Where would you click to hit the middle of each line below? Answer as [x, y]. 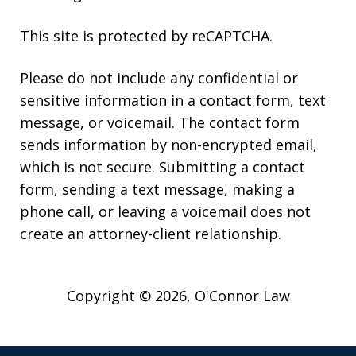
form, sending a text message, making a [157, 190]
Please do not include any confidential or [159, 78]
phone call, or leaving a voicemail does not [165, 212]
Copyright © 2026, [130, 296]
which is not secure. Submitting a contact [163, 167]
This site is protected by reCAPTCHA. [146, 36]
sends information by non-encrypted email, [168, 145]
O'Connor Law [242, 296]
